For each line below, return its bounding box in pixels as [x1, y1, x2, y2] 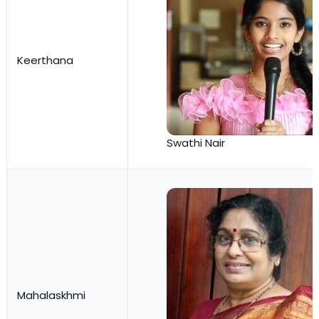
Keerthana [17, 53, 73, 68]
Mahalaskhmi [17, 288, 85, 303]
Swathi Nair [167, 135, 225, 151]
